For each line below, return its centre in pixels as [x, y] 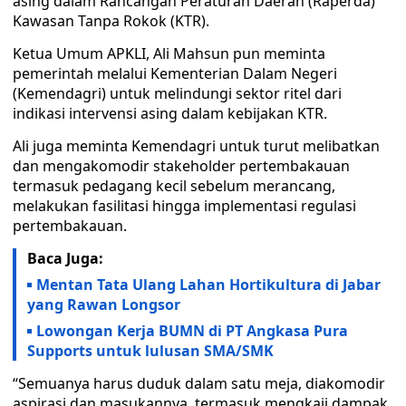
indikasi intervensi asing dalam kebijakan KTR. [170, 113]
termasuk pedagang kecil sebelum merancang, [174, 186]
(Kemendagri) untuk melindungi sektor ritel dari [177, 93]
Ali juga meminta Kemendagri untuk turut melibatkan [196, 146]
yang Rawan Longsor [104, 304]
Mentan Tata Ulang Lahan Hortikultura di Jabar [208, 285]
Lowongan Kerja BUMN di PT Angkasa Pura [192, 331]
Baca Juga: [65, 258]
